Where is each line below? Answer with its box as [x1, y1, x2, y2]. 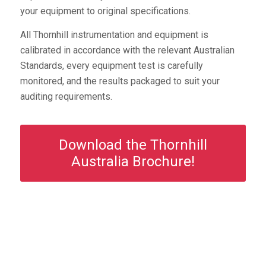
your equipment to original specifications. [20, 5, 191, 17]
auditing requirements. [20, 90, 112, 102]
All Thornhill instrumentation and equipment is [20, 28, 208, 40]
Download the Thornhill [58, 137, 207, 154]
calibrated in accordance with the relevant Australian [20, 44, 235, 56]
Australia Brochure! [71, 153, 195, 170]
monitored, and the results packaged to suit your [20, 75, 220, 87]
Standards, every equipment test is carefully [20, 59, 203, 71]
